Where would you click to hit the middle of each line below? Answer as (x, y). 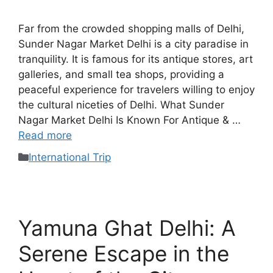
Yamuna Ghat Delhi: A (127, 228)
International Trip (70, 158)
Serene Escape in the (124, 254)
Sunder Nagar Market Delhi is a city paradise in (133, 44)
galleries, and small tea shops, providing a (121, 74)
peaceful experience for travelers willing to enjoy (136, 89)
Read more (45, 135)
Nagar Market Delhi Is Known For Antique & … (129, 120)
